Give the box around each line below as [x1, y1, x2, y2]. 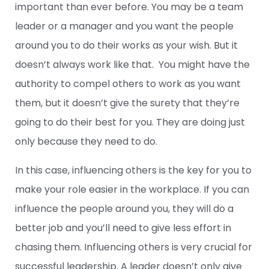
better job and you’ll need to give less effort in [15, 221, 231, 235]
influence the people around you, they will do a [15, 202, 234, 216]
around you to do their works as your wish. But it [15, 38, 238, 52]
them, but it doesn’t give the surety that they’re [15, 96, 240, 110]
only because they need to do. [15, 134, 157, 148]
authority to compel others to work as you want [15, 77, 241, 91]
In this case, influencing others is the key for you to [15, 163, 252, 177]
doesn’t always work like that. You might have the [15, 58, 250, 71]
